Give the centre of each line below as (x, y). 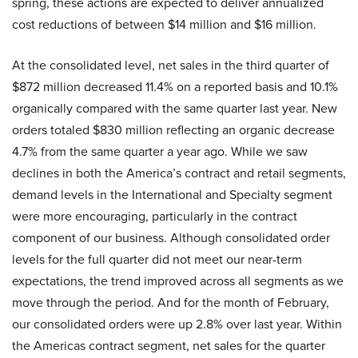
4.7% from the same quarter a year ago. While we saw (160, 152)
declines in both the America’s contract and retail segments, (179, 173)
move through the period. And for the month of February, (171, 303)
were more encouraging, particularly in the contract (155, 217)
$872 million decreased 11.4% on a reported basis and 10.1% (175, 87)
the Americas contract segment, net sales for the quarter (169, 346)
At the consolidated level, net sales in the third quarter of (171, 66)
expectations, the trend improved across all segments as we (178, 281)
